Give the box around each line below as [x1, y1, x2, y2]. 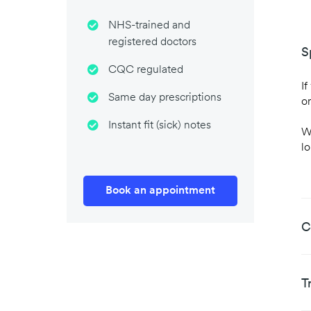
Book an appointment [106, 185, 215, 196]
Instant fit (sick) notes [108, 120, 211, 131]
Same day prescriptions [108, 92, 221, 103]
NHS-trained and [108, 20, 190, 31]
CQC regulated [108, 65, 183, 76]
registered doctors [108, 37, 196, 48]
